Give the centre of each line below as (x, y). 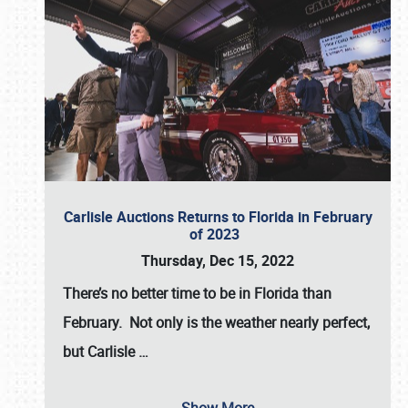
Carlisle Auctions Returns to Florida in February (218, 217)
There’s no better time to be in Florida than (197, 293)
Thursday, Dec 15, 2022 (218, 260)
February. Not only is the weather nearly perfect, (216, 322)
